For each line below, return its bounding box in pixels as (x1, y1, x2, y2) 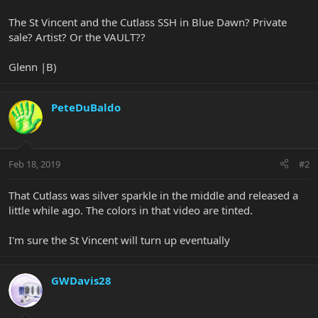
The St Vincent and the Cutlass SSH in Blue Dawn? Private (9, 15, 287, 30)
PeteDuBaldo (51, 100, 121, 115)
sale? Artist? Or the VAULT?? (9, 30, 146, 45)
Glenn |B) (9, 60, 57, 75)
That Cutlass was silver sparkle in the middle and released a (9, 187, 298, 202)
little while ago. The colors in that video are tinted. (9, 202, 253, 217)
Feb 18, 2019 (9, 157, 60, 170)
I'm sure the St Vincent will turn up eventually (9, 232, 230, 247)
